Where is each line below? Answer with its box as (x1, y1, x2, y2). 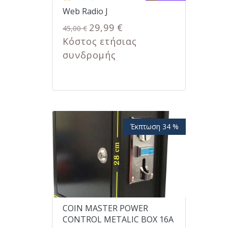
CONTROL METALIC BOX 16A (63, 213, 174, 225)
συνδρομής (63, 49, 117, 62)
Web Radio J (63, 6, 108, 17)
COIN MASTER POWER (63, 202, 148, 214)
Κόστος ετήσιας (63, 35, 137, 48)
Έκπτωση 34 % (130, 121, 179, 131)
